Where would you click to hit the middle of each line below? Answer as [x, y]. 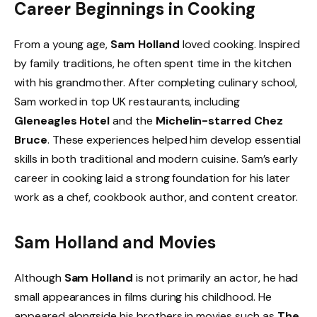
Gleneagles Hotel [62, 121]
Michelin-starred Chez [219, 121]
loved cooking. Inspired [240, 45]
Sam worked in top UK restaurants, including [127, 102]
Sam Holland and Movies [115, 242]
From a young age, [63, 45]
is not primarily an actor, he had [216, 277]
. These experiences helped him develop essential [174, 140]
